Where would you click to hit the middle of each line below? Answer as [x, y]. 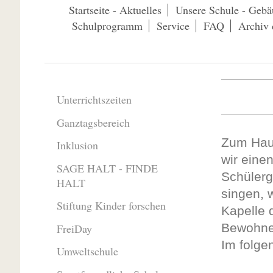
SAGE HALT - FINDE [107, 168]
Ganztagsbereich [93, 122]
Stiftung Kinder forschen [111, 206]
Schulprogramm [107, 26]
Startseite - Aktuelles [115, 10]
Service [173, 26]
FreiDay [74, 228]
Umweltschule [87, 251]
